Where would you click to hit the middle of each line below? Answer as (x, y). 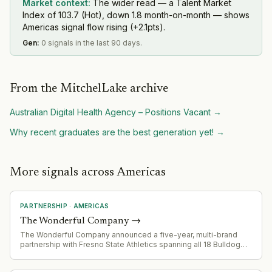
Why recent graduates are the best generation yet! (112, 132)
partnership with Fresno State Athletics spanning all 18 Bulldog (130, 244)
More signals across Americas (88, 172)
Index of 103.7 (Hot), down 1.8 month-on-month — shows (136, 15)
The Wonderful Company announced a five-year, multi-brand (129, 234)
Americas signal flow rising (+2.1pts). (94, 27)
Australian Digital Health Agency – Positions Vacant (110, 112)
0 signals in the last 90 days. (92, 42)
